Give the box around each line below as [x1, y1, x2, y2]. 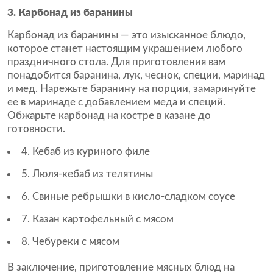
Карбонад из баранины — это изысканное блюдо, [7, 30, 246, 40]
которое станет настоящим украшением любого [7, 43, 243, 54]
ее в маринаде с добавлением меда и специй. [7, 97, 225, 107]
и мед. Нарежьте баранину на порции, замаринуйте [7, 83, 256, 94]
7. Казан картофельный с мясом [21, 214, 174, 224]
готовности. [7, 124, 65, 134]
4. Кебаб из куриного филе [21, 146, 150, 157]
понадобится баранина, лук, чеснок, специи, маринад [7, 70, 265, 80]
